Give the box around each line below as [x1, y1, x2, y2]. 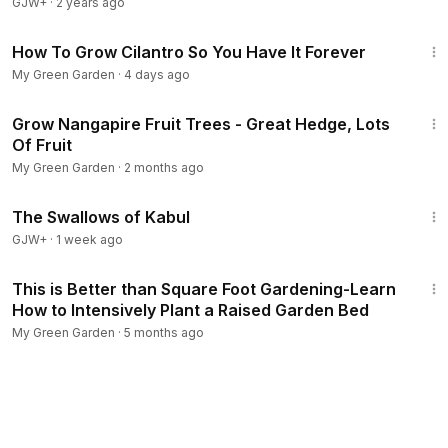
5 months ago [124, 325, 204, 340]
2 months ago [124, 160, 204, 175]
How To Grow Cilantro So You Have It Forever [12, 42, 366, 62]
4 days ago [124, 67, 190, 82]
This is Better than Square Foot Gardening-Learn [12, 279, 396, 299]
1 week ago [56, 232, 123, 247]
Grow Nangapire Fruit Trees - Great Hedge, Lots [12, 114, 390, 134]
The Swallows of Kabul [12, 207, 190, 227]
